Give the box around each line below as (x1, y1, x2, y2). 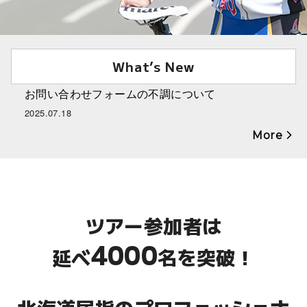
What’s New (112, 57, 195, 77)
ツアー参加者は (85, 211, 222, 239)
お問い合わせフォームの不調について (25, 86, 216, 102)
